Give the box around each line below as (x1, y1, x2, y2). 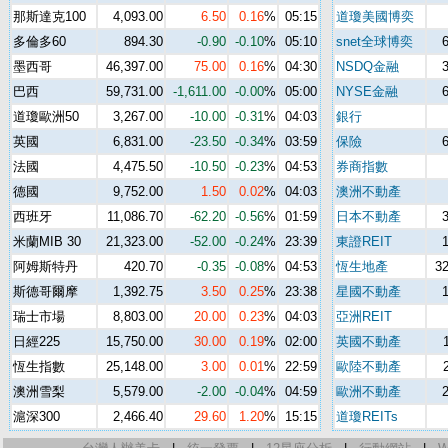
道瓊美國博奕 (335, 9, 414, 24)
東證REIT (335, 234, 392, 249)
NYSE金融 (335, 84, 398, 99)
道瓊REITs (335, 409, 398, 424)
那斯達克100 (12, 9, 86, 24)
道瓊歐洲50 (12, 109, 79, 124)
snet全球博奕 (335, 34, 413, 49)
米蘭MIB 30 (12, 234, 81, 249)
